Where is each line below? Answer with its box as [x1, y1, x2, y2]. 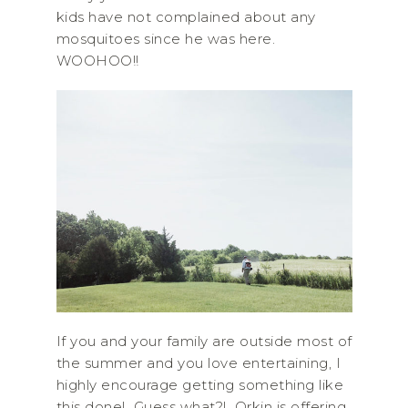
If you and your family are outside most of [56, 331, 352, 350]
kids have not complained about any [56, 8, 316, 26]
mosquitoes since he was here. [56, 30, 275, 48]
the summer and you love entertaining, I [56, 353, 341, 372]
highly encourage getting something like [56, 375, 343, 393]
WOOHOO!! [56, 52, 139, 70]
